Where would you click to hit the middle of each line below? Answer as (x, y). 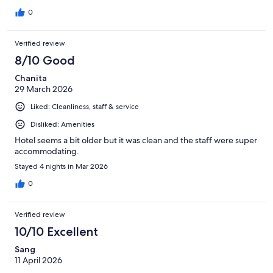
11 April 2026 (38, 261)
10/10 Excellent (56, 232)
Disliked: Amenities (62, 124)
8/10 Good (45, 60)
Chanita (31, 78)
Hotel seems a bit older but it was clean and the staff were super (136, 140)
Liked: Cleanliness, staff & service (85, 106)
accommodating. (47, 151)
